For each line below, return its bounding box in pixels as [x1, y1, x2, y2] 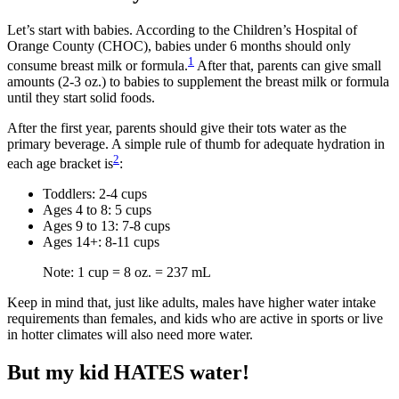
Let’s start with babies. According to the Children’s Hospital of [7, 21, 357, 37]
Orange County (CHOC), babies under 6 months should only [7, 37, 351, 53]
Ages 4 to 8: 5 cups [43, 202, 151, 218]
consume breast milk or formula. [7, 57, 188, 73]
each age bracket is [7, 156, 113, 172]
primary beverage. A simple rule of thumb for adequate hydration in [7, 135, 385, 151]
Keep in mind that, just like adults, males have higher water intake [7, 295, 376, 311]
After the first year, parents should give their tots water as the [7, 119, 346, 135]
